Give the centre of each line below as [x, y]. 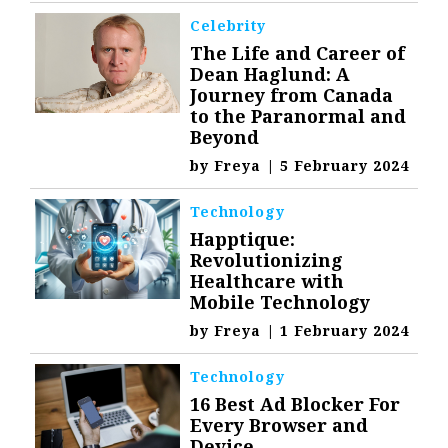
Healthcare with [267, 281]
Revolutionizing [267, 260]
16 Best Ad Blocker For [295, 404]
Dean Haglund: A [270, 74]
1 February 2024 [345, 331]
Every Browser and [279, 425]
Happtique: [243, 239]
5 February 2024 [345, 166]
